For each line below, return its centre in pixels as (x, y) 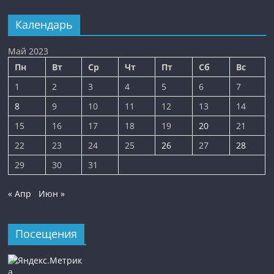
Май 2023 (28, 51)
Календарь (44, 24)
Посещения (46, 233)
